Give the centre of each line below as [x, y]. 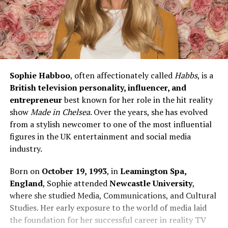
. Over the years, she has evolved [149, 112]
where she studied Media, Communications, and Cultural [113, 196]
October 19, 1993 [74, 171]
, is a [205, 76]
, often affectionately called [122, 76]
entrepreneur [36, 100]
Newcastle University [151, 183]
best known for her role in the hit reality [137, 100]
